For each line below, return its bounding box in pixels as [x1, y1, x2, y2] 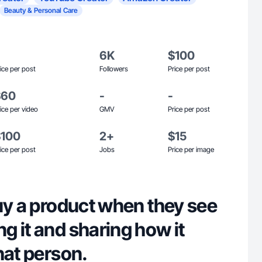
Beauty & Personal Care [4, 6, 78, 15]
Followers [99, 64, 128, 73]
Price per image [168, 145, 214, 154]
